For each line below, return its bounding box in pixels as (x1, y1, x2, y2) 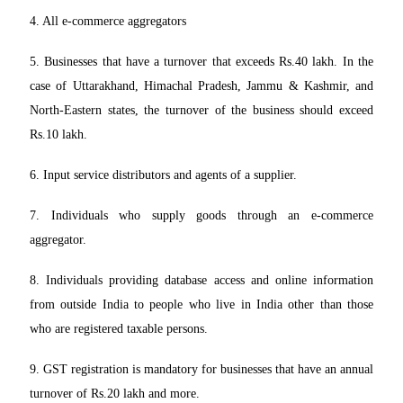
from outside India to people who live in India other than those (30, 298, 373, 312)
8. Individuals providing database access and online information (30, 273, 373, 288)
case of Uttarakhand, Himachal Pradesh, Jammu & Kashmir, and (30, 79, 373, 94)
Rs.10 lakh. (30, 128, 87, 142)
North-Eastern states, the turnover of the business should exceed (30, 103, 373, 118)
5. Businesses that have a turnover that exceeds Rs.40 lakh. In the (30, 55, 373, 69)
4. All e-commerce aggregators (30, 14, 186, 29)
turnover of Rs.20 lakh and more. (30, 387, 200, 401)
